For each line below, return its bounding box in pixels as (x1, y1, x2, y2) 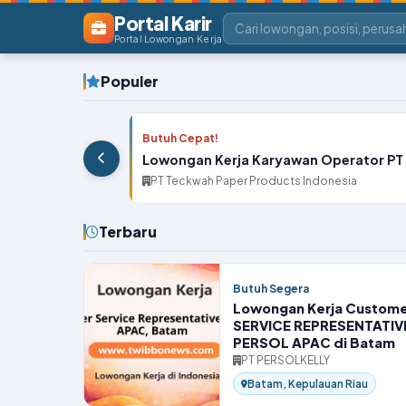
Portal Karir (114, 10, 213, 35)
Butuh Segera (233, 282, 309, 295)
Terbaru (99, 221, 157, 241)
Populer (101, 71, 159, 91)
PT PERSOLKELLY (241, 353, 330, 367)
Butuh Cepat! (142, 131, 218, 145)
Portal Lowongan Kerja (114, 32, 223, 44)
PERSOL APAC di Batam (233, 334, 395, 351)
